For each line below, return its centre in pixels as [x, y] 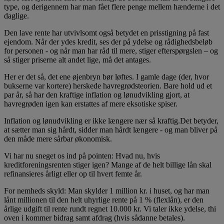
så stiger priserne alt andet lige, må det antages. [77, 59]
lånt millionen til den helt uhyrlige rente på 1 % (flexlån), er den [104, 199]
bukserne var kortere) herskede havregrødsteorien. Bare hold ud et [108, 85]
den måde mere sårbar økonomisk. [58, 138]
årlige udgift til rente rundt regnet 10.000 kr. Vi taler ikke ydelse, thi [110, 208]
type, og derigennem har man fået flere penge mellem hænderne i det [112, 6]
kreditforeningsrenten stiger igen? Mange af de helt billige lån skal [108, 164]
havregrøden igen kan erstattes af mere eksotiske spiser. [91, 103]
